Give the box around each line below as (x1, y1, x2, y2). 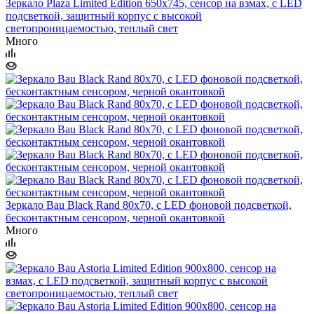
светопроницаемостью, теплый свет (6, 22, 178, 34)
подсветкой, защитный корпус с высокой (6, 9, 202, 22)
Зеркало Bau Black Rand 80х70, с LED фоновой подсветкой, (6, 198, 292, 211)
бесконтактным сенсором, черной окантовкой (6, 211, 225, 224)
